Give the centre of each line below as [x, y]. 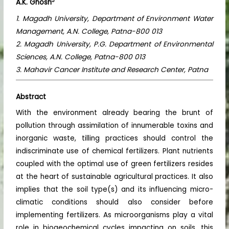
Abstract [31, 97]
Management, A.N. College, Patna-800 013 [89, 31]
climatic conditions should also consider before [114, 202]
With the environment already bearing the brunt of [114, 113]
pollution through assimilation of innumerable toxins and [114, 126]
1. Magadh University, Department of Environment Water [114, 18]
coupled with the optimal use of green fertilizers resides [114, 164]
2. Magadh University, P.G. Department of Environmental [114, 44]
